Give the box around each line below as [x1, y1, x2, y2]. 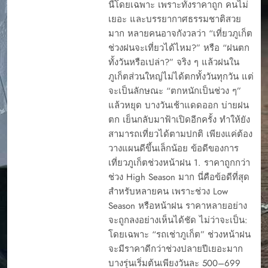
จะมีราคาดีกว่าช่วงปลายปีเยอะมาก [108, 242, 243, 255]
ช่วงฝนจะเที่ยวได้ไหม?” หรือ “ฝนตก [108, 41, 249, 54]
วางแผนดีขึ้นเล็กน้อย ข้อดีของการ [108, 141, 239, 155]
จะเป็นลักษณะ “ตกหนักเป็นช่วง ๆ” [108, 84, 241, 98]
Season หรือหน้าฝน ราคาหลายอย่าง [108, 199, 247, 212]
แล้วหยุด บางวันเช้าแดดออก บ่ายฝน [108, 98, 249, 112]
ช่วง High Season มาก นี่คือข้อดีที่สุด [108, 170, 249, 184]
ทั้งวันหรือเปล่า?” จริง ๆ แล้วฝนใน [108, 55, 239, 69]
